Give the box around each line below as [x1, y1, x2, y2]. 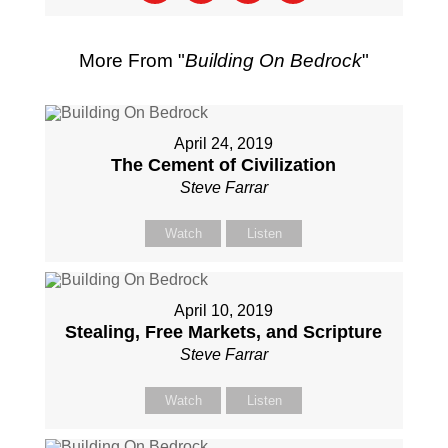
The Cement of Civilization [111, 155, 337, 175]
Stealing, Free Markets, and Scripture [65, 322, 383, 342]
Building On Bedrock [184, 50, 362, 71]
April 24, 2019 [174, 135, 274, 152]
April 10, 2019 [174, 302, 274, 319]
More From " [78, 50, 185, 71]
